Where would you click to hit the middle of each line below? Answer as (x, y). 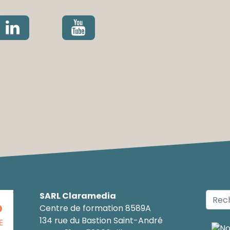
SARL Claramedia (78, 196)
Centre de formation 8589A (95, 208)
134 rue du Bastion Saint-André (101, 221)
